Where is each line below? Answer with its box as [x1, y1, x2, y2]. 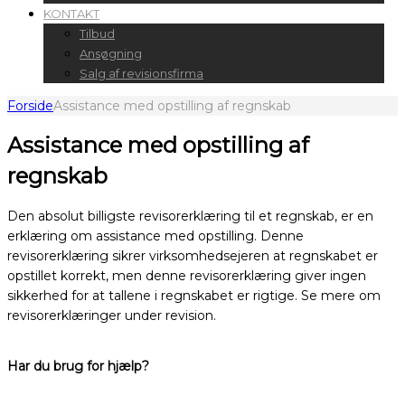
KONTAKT [43, 6, 99, 22]
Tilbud [80, 26, 115, 42]
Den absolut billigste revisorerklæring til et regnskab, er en [7, 208, 373, 225]
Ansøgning [80, 46, 142, 61]
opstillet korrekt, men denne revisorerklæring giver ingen [7, 268, 366, 285]
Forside [7, 98, 53, 115]
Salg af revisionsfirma [80, 66, 203, 81]
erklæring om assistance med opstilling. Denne [7, 228, 304, 245]
